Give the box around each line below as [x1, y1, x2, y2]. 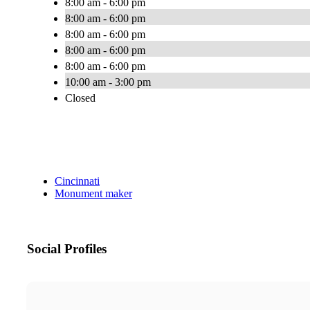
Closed [65, 92, 95, 104]
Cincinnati [55, 175, 100, 188]
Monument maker [55, 188, 132, 200]
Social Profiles [27, 241, 107, 257]
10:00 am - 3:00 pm [65, 76, 151, 89]
